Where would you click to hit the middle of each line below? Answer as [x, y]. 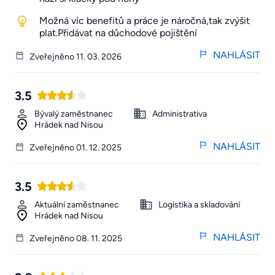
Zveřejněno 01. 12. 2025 [76, 147]
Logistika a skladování [199, 204]
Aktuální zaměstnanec [77, 204]
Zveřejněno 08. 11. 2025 [76, 238]
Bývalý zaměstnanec [74, 114]
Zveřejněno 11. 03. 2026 [76, 56]
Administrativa [180, 114]
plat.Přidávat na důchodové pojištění [118, 33]
